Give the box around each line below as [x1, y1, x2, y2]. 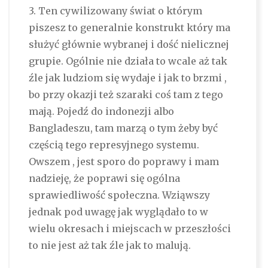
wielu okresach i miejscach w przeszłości [28, 223, 231, 235]
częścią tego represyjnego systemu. [28, 139, 199, 151]
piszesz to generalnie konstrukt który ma [28, 22, 230, 34]
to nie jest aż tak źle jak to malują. [28, 239, 191, 252]
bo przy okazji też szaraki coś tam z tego [28, 89, 223, 101]
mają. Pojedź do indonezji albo [28, 105, 174, 118]
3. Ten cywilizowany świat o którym [28, 5, 202, 17]
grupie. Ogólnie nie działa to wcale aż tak [28, 55, 227, 68]
